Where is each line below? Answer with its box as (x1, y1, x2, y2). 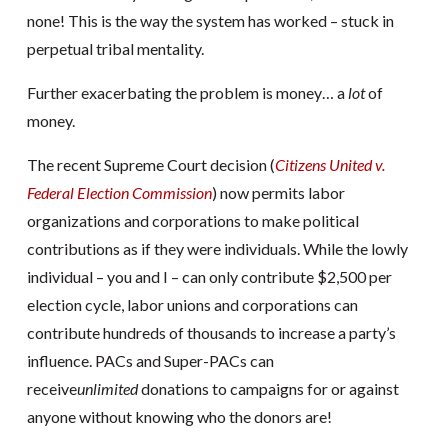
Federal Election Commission (26, 183, 212, 202)
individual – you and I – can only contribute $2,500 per (26, 267, 392, 286)
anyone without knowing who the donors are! (26, 407, 332, 426)
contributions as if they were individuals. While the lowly (26, 239, 408, 258)
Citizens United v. (274, 155, 385, 174)
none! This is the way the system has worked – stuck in (26, 11, 394, 30)
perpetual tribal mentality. (26, 39, 204, 58)
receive (26, 379, 77, 398)
